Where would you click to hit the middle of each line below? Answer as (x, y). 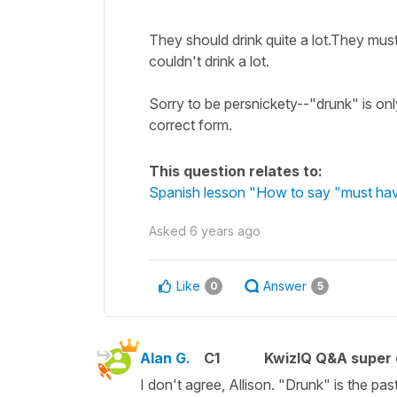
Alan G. (165, 358)
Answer (285, 285)
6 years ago (225, 230)
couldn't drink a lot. (209, 61)
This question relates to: (236, 171)
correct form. (191, 125)
